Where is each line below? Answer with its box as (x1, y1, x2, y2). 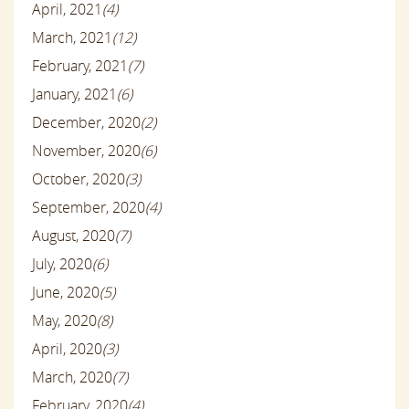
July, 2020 (32, 254, 92, 275)
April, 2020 (32, 339, 102, 360)
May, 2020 (32, 310, 97, 331)
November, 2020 (32, 141, 141, 162)
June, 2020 (32, 282, 100, 303)
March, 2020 (32, 367, 112, 388)
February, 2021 (32, 56, 128, 77)
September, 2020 (32, 197, 145, 218)
